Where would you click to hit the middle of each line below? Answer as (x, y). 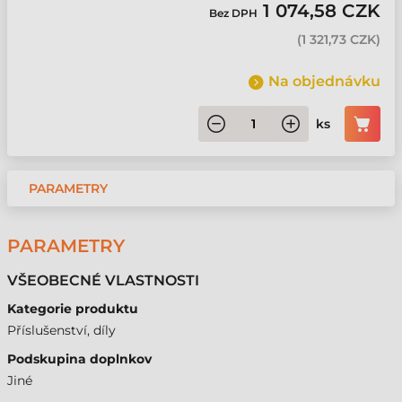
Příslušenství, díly (61, 330)
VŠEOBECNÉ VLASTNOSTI (103, 280)
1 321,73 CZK (339, 39)
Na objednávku (324, 81)
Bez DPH (236, 13)
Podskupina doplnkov (79, 359)
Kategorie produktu (73, 309)
